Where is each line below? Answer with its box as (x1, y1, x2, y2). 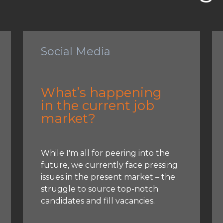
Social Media (41, 44, 111, 58)
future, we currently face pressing (41, 160, 178, 170)
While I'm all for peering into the (41, 148, 170, 158)
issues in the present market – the (41, 172, 176, 182)
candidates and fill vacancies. (41, 196, 155, 206)
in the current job (41, 97, 155, 113)
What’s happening (41, 84, 162, 101)
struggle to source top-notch (41, 184, 159, 194)
